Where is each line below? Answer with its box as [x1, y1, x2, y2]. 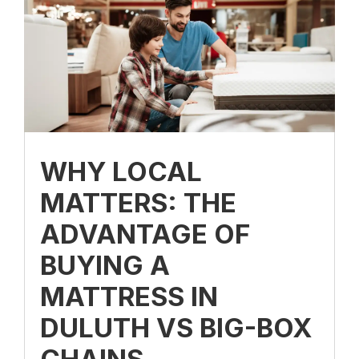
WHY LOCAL [40, 155, 202, 188]
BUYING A [40, 248, 170, 281]
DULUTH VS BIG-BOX [40, 311, 313, 344]
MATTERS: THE [40, 186, 236, 219]
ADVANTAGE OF [40, 217, 250, 250]
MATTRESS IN [40, 280, 218, 313]
